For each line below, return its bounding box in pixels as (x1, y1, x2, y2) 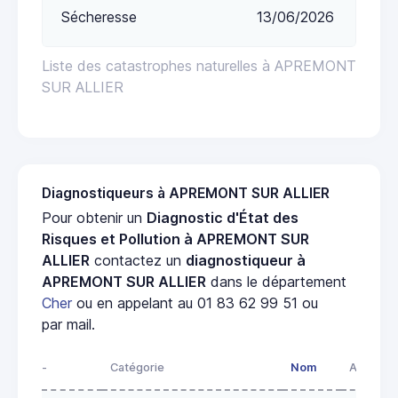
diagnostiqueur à (186, 251, 306, 269)
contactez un (90, 251, 186, 269)
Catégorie (110, 360, 164, 374)
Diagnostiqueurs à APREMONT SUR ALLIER (42, 184, 330, 202)
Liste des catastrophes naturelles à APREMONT (42, 56, 356, 75)
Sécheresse (61, 7, 137, 26)
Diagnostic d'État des (147, 208, 298, 227)
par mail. (42, 314, 95, 333)
